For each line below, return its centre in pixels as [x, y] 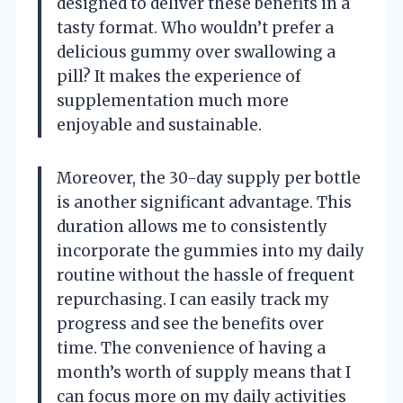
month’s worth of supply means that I [204, 372]
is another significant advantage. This [204, 202]
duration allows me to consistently [192, 226]
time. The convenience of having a [191, 348]
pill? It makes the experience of [179, 76]
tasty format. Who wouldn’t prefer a [195, 27]
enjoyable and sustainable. [159, 125]
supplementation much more [173, 100]
